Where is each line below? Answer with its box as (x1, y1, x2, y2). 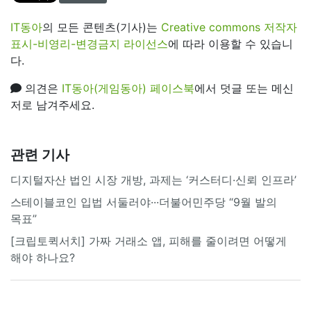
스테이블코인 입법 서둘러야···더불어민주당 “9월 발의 (10, 194, 277, 209)
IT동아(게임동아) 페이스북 (62, 81, 194, 95)
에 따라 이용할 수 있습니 (168, 36, 293, 51)
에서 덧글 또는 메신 (194, 81, 294, 95)
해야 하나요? (10, 250, 75, 264)
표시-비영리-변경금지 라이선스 (10, 36, 168, 51)
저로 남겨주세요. (10, 97, 94, 112)
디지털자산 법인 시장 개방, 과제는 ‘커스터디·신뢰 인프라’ (10, 172, 296, 187)
